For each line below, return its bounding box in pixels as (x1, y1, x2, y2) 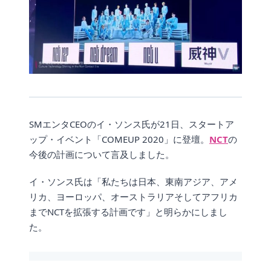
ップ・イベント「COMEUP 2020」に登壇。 (29, 132, 209, 145)
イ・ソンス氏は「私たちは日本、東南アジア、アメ (29, 175, 238, 188)
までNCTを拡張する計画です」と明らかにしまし (29, 205, 227, 218)
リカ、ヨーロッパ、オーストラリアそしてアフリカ (29, 190, 238, 203)
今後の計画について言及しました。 (29, 148, 174, 160)
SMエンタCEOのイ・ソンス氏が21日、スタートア (29, 117, 234, 130)
